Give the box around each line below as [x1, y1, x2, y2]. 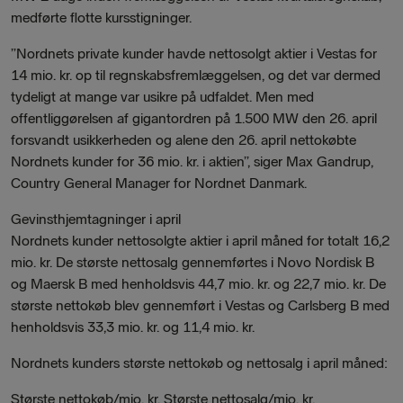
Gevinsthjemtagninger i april [11, 210, 181, 228]
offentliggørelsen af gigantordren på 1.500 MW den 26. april [11, 110, 377, 127]
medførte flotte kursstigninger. [11, 9, 192, 26]
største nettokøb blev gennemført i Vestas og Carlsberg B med [11, 297, 390, 314]
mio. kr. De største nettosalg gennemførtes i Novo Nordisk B [11, 254, 374, 271]
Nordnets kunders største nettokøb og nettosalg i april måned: [11, 354, 388, 372]
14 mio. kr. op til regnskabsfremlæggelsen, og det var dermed [11, 67, 381, 84]
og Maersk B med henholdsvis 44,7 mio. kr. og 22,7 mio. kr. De [11, 275, 386, 292]
